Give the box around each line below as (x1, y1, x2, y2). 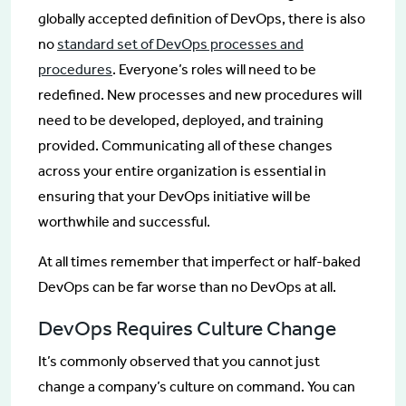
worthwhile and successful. (38, 212, 210, 230)
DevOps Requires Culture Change (38, 314, 336, 341)
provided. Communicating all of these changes (38, 136, 333, 154)
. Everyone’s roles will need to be (112, 60, 316, 78)
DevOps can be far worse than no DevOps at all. (38, 277, 336, 295)
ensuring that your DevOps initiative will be (38, 187, 311, 205)
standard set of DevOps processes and (57, 34, 304, 53)
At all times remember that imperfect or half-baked (38, 252, 361, 270)
